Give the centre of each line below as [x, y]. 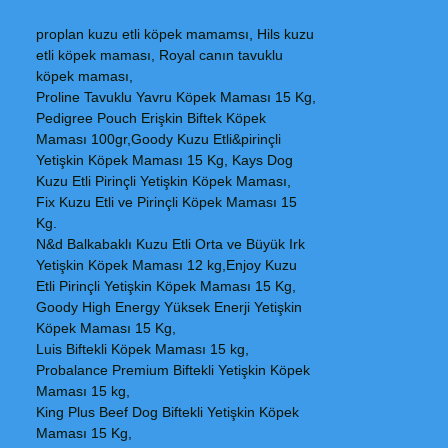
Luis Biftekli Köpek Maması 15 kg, [142, 349]
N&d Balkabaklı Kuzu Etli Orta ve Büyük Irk [170, 244]
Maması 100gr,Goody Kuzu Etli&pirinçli [158, 139]
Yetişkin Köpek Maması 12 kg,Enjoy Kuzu [166, 265]
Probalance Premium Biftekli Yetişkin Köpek [173, 370]
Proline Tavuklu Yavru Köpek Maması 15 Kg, [176, 97]
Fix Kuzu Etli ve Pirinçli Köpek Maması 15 [166, 202]
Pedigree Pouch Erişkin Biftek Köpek [151, 118]
